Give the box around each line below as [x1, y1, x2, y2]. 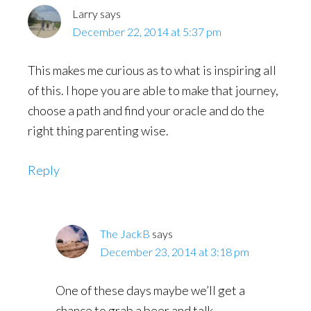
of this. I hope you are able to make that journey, [28, 83, 278, 99]
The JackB [100, 227, 150, 241]
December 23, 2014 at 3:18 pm [100, 245, 249, 259]
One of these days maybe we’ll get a [56, 283, 245, 299]
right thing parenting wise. [28, 123, 169, 139]
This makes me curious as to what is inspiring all [28, 62, 276, 78]
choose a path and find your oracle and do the [28, 103, 264, 119]
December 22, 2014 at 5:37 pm [72, 25, 221, 39]
